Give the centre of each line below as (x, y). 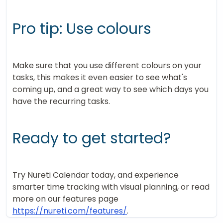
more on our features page (65, 199)
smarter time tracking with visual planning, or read (111, 187)
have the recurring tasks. (61, 101)
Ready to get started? (92, 138)
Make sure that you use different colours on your (107, 65)
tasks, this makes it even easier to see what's (100, 77)
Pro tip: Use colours (82, 29)
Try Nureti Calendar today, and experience (96, 175)
